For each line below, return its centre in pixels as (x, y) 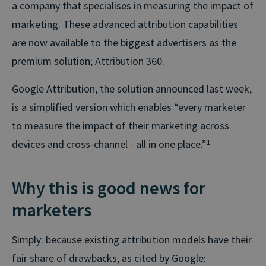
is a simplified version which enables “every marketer (129, 107)
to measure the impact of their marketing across (121, 125)
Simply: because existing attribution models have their (132, 239)
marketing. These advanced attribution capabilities (125, 24)
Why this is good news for (109, 187)
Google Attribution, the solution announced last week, (132, 88)
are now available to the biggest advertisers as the (124, 42)
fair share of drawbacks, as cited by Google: (109, 258)
